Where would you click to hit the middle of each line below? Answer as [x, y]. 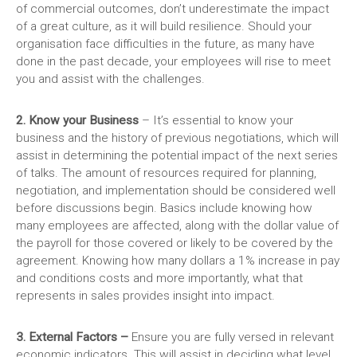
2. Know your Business [77, 121]
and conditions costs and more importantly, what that [159, 279]
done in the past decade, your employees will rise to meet [173, 62]
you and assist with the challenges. [110, 79]
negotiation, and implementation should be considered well [176, 191]
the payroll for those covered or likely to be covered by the [175, 243]
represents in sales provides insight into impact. [145, 296]
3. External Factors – [72, 337]
